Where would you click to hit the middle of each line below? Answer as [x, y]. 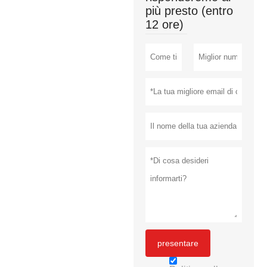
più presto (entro [189, 11]
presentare [178, 243]
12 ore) [164, 25]
